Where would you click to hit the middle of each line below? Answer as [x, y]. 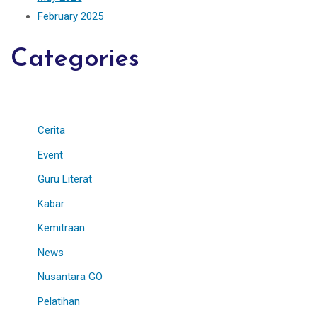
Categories [75, 60]
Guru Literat [64, 179]
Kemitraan [61, 228]
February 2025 [70, 16]
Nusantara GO [70, 277]
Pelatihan [58, 301]
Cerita [51, 131]
